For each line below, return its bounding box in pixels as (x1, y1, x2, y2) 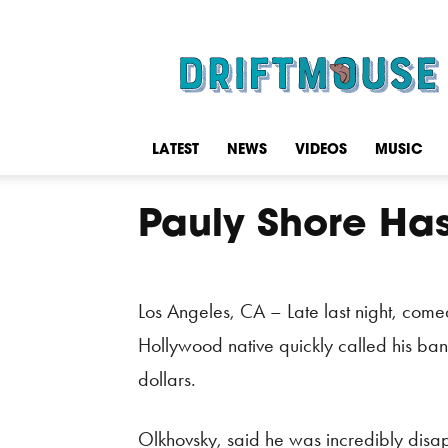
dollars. (138, 367, 196, 391)
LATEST (152, 143, 199, 158)
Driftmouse (307, 24, 413, 51)
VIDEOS (295, 143, 347, 158)
